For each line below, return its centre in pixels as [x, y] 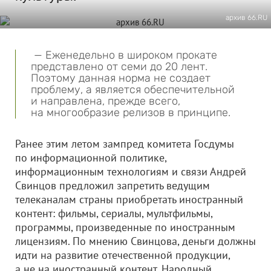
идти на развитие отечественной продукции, [122, 255]
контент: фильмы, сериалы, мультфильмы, [114, 213]
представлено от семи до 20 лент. [119, 67]
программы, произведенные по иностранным [125, 227]
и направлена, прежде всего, [106, 101]
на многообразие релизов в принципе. [131, 113]
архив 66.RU [247, 18]
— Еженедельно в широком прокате [124, 55]
